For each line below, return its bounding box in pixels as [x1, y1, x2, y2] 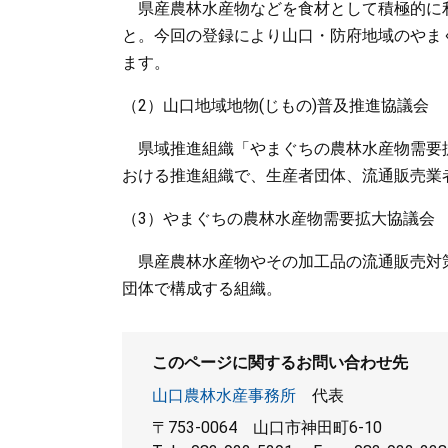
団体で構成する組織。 [122, 279, 282, 298]
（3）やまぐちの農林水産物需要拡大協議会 [122, 209, 435, 228]
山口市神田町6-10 [253, 418, 382, 437]
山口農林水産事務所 [152, 386, 296, 405]
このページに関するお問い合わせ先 [152, 353, 408, 372]
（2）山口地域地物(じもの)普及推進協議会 [122, 96, 429, 115]
